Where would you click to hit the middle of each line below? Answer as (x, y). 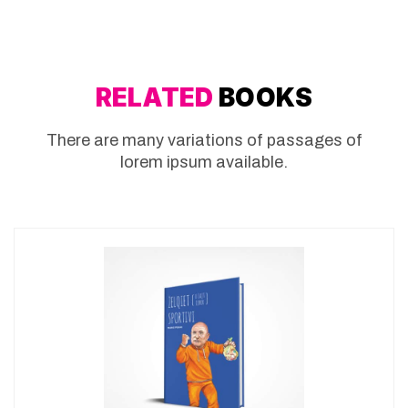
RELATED (154, 97)
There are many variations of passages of (204, 140)
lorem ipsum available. (204, 162)
